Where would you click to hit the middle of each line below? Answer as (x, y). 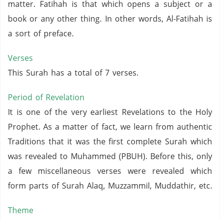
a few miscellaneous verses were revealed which (110, 171)
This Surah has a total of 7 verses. (73, 73)
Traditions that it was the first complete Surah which (110, 141)
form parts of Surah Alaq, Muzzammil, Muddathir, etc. (110, 186)
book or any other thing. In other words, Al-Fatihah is (110, 19)
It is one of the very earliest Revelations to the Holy (110, 112)
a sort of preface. (41, 33)
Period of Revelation (46, 97)
